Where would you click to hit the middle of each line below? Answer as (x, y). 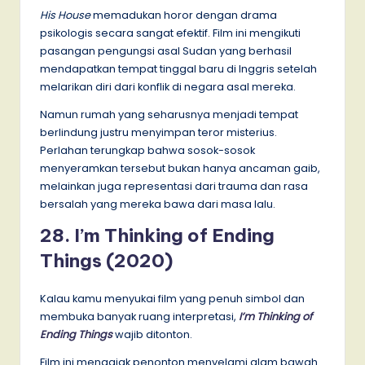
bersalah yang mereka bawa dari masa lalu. (158, 204)
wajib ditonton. (152, 334)
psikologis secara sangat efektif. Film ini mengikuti (170, 33)
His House (65, 15)
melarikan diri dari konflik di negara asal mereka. (168, 86)
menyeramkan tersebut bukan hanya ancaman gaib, (180, 168)
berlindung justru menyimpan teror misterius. (158, 132)
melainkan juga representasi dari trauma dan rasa (174, 186)
